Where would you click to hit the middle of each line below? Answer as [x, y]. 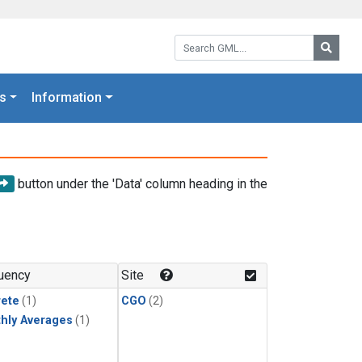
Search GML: [209, 40]
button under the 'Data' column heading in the [141, 183]
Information [67, 98]
